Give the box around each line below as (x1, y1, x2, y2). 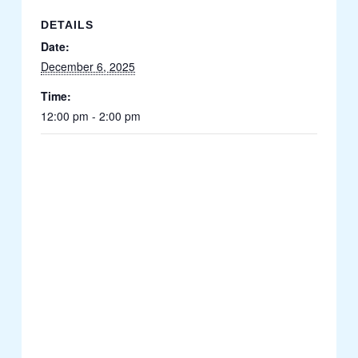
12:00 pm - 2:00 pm (41, 108, 141, 124)
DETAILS (41, 18, 94, 31)
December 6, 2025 (41, 58, 136, 74)
